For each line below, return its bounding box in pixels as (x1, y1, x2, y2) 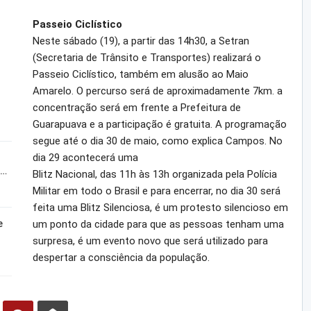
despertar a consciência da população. (32, 251, 210, 264)
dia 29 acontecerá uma (32, 151, 138, 164)
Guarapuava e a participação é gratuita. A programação (32, 117, 287, 131)
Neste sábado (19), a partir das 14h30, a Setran (32, 34, 249, 47)
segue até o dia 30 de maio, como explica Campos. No (32, 134, 283, 147)
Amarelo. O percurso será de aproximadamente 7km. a (32, 84, 283, 97)
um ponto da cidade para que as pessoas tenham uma (32, 217, 284, 230)
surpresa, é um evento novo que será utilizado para (32, 234, 268, 247)
